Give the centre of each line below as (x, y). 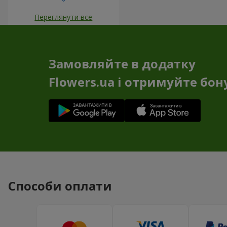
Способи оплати (60, 186)
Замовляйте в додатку (122, 63)
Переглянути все (64, 17)
